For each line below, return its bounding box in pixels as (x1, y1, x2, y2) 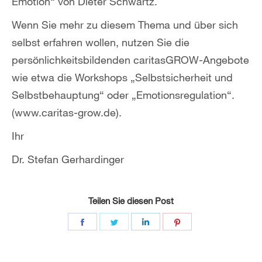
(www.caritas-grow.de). (12, 106, 122, 119)
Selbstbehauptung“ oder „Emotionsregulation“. (12, 88, 235, 102)
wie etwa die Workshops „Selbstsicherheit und (12, 71, 233, 84)
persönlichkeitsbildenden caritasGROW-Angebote (12, 53, 249, 67)
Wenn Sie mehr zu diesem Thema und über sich (12, 18, 238, 32)
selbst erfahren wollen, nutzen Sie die (12, 36, 189, 49)
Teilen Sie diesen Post (88, 195, 174, 206)
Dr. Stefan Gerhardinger (12, 153, 124, 166)
